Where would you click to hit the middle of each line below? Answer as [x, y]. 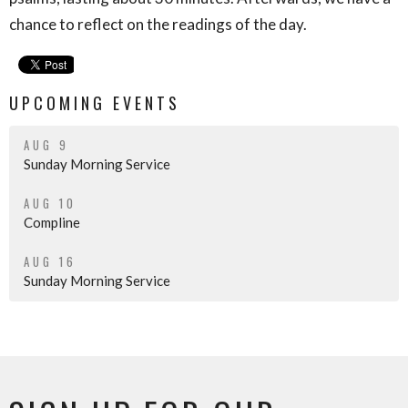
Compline [52, 222]
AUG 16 [50, 261]
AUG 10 [50, 203]
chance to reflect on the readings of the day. [159, 25]
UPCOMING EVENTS [95, 103]
